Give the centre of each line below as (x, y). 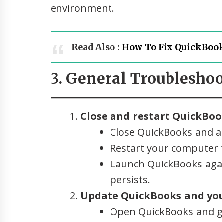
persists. (130, 179)
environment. (83, 8)
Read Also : (97, 47)
